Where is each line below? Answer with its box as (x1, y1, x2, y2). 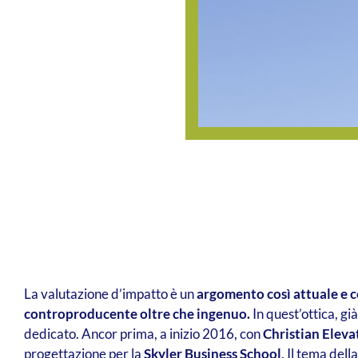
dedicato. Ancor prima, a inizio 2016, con (23, 325, 263, 343)
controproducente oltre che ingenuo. (23, 305, 250, 323)
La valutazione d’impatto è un (23, 285, 197, 303)
